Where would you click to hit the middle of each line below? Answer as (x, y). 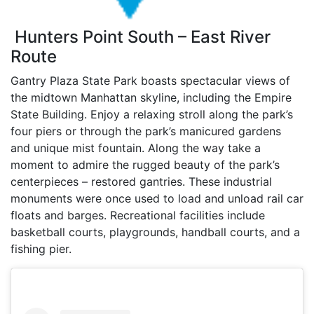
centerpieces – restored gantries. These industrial (141, 181)
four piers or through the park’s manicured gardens (146, 131)
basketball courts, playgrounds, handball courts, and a (155, 232)
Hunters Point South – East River (141, 36)
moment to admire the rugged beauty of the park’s (145, 164)
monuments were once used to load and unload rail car (157, 198)
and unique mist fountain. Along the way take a (136, 148)
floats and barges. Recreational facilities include (138, 215)
